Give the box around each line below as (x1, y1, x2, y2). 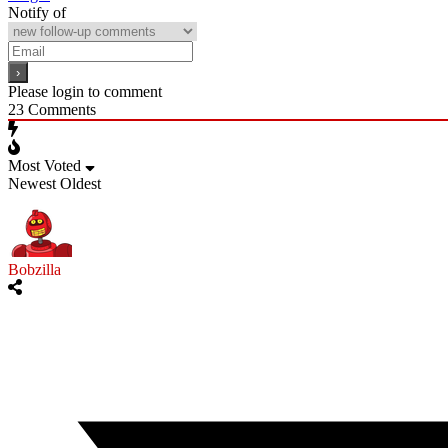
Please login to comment (8, 82, 162, 100)
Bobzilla (8, 260, 61, 278)
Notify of (8, 3, 66, 21)
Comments (24, 100, 96, 118)
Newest (8, 174, 56, 192)
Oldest (60, 174, 101, 192)
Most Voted (8, 156, 81, 174)
